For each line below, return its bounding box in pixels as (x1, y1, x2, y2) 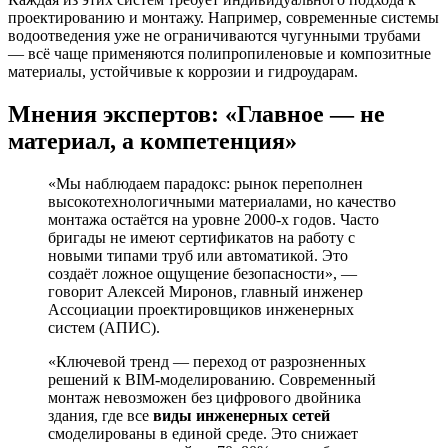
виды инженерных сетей (153, 407, 330, 425)
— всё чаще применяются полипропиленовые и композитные (8, 45, 431, 63)
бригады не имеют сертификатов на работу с (48, 229, 355, 247)
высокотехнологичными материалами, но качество (48, 193, 396, 211)
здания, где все (48, 407, 153, 425)
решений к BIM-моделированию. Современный (48, 371, 376, 389)
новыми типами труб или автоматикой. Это (48, 247, 348, 265)
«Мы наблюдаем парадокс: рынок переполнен (48, 175, 363, 193)
